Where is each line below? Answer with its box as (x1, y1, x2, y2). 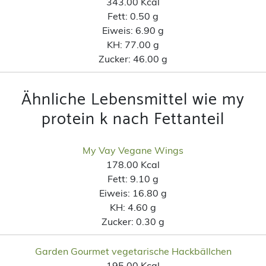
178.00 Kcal (106, 158, 160, 170)
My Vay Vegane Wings (83, 144, 183, 156)
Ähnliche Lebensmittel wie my (21, 85, 245, 113)
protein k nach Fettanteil (42, 105, 224, 133)
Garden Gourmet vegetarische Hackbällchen (34, 245, 232, 257)
